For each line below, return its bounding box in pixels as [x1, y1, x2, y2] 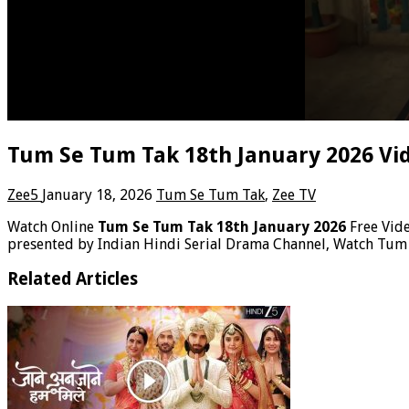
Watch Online [7, 217, 98, 236]
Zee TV [272, 185, 316, 204]
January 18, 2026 [42, 185, 152, 204]
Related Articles [7, 269, 138, 289]
